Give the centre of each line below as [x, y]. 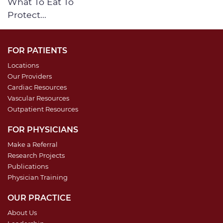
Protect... [27, 14]
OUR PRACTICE [39, 198]
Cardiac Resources [37, 87]
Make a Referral [33, 144]
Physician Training [38, 177]
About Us [22, 212]
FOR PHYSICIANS [43, 129]
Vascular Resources [38, 98]
